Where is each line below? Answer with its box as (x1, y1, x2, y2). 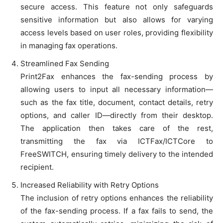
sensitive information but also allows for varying (20, 15, 213, 25)
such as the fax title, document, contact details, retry (20, 98, 213, 108)
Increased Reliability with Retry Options (20, 180, 159, 190)
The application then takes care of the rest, (20, 123, 213, 133)
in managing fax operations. (20, 41, 117, 51)
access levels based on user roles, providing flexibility (20, 28, 213, 38)
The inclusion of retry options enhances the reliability (20, 193, 213, 203)
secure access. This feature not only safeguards (20, 2, 213, 12)
